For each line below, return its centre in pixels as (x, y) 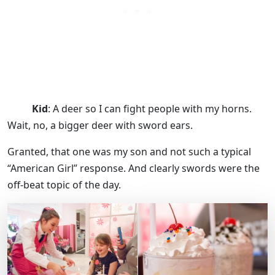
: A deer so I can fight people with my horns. (150, 109)
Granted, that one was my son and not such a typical (129, 152)
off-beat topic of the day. (64, 185)
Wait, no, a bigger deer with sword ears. (100, 126)
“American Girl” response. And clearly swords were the (134, 168)
